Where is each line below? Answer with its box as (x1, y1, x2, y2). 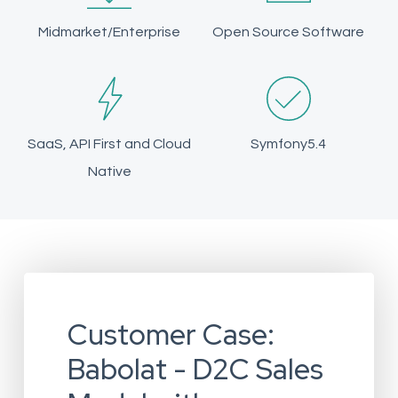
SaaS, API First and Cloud (28, 137, 192, 152)
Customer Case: (67, 315, 275, 354)
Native (87, 164, 131, 179)
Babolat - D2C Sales (67, 350, 323, 389)
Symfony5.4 (251, 137, 326, 152)
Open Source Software (212, 25, 364, 40)
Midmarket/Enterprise (38, 25, 181, 40)
